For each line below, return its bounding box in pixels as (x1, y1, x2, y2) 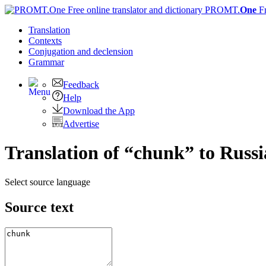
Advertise (63, 119, 99, 129)
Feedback (63, 80, 99, 90)
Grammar (28, 57, 64, 67)
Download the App (63, 106, 135, 116)
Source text (5, 199, 74, 215)
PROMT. (202, 5, 240, 15)
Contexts (28, 36, 62, 46)
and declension (77, 46, 133, 56)
